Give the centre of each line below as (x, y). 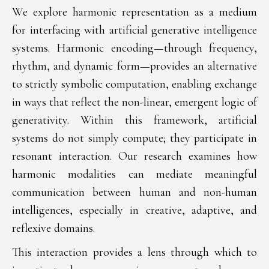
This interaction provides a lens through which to (134, 252)
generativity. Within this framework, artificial (134, 120)
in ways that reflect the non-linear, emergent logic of (134, 102)
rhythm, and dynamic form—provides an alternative (134, 66)
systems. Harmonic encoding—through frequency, (134, 48)
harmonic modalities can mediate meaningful (134, 174)
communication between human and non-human (134, 192)
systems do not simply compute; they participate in (134, 138)
